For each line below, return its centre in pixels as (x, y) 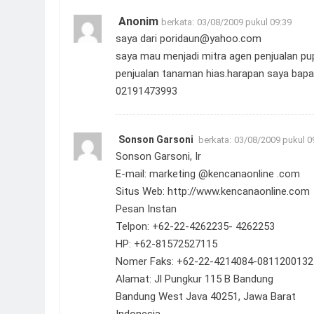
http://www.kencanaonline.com (239, 191)
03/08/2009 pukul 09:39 (244, 22)
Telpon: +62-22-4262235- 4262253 (195, 226)
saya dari (138, 38)
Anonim (138, 21)
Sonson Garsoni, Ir (158, 156)
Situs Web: (142, 191)
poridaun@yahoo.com (211, 38)
